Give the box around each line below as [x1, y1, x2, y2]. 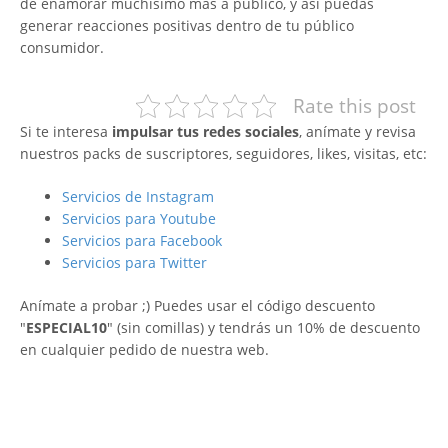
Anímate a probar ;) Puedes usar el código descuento [20, 295, 375, 315]
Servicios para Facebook [62, 230, 222, 250]
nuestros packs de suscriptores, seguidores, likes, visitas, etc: [20, 143, 427, 163]
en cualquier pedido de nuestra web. [20, 339, 269, 359]
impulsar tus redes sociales [112, 121, 299, 141]
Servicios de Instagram [62, 186, 214, 206]
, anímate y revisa [299, 121, 416, 141]
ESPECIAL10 [26, 317, 107, 337]
